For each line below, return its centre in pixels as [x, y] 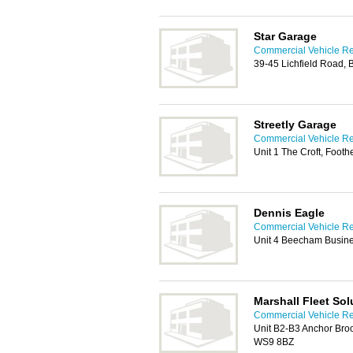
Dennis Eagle [289, 213]
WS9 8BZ [274, 342]
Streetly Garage [295, 124]
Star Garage [285, 36]
